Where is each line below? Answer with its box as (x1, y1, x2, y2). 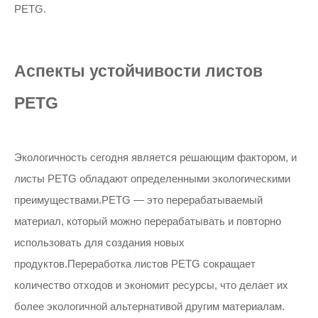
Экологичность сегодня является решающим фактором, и (14, 151, 297, 163)
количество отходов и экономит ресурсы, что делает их (14, 279, 288, 291)
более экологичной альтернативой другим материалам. (14, 300, 285, 312)
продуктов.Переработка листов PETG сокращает (14, 258, 256, 270)
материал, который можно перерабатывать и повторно (14, 215, 281, 227)
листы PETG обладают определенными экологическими (14, 172, 290, 185)
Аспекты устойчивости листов (14, 62, 263, 80)
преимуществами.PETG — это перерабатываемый (14, 194, 263, 206)
